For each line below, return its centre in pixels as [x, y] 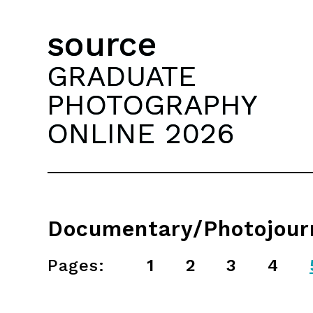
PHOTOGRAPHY [152, 104]
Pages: [76, 265]
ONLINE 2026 [141, 133]
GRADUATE [122, 76]
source [102, 44]
